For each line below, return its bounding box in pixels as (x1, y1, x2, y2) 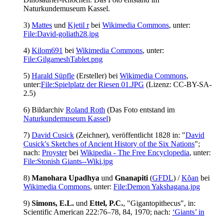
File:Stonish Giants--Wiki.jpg (23, 157, 113, 166)
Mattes (32, 21, 52, 30)
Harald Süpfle (32, 72, 74, 80)
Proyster (42, 148, 67, 157)
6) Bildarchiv (23, 106, 66, 114)
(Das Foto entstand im (105, 106, 175, 114)
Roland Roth (66, 106, 105, 114)
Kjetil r (68, 21, 89, 30)
